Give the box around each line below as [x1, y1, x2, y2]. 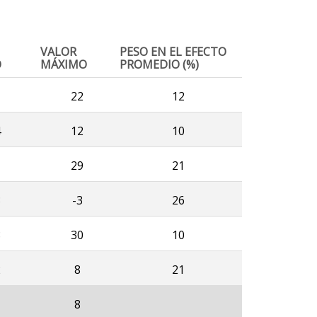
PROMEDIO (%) [120, 57, 199, 72]
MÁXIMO [40, 57, 87, 72]
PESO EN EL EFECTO [120, 44, 226, 59]
